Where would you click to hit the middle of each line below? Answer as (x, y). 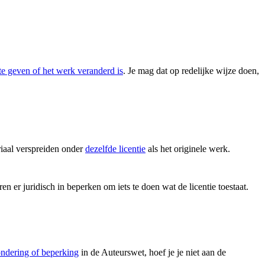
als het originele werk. (188, 149)
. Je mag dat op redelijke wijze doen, (191, 71)
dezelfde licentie (115, 149)
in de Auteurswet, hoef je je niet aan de (152, 253)
